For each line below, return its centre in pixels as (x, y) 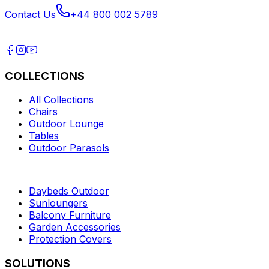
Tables (44, 136)
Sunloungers (58, 203)
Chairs (43, 112)
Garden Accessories (75, 227)
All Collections (61, 100)
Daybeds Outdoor (69, 191)
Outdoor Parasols (69, 148)
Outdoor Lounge (66, 124)
